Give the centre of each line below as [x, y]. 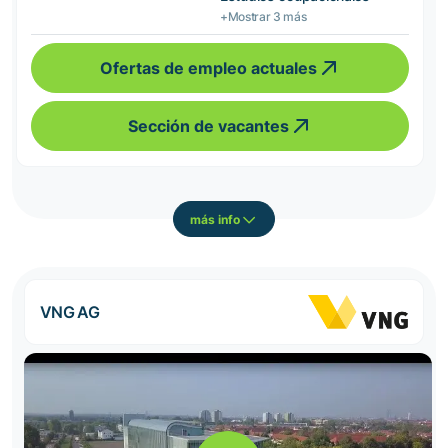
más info [215, 219]
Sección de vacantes [208, 126]
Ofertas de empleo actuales [208, 68]
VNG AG [70, 311]
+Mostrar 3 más [263, 16]
